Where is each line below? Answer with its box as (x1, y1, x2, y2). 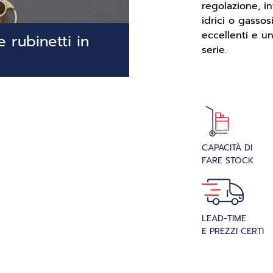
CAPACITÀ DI (202, 141, 252, 154)
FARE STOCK (202, 154, 253, 167)
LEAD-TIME (202, 212, 246, 225)
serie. (202, 43, 227, 57)
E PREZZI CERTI (202, 225, 264, 238)
